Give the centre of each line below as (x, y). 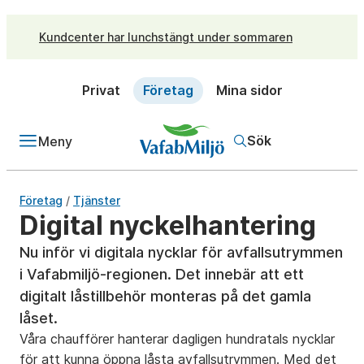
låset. (39, 318)
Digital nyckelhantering (168, 225)
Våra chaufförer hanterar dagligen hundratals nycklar (177, 339)
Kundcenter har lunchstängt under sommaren (166, 37)
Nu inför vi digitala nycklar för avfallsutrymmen (181, 252)
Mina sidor (249, 90)
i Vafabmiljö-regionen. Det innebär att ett (162, 274)
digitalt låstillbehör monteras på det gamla (165, 296)
